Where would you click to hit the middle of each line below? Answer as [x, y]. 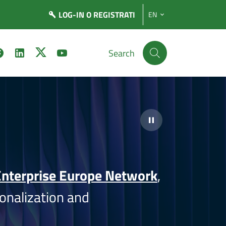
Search [122, 53]
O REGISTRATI [111, 15]
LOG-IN [72, 15]
